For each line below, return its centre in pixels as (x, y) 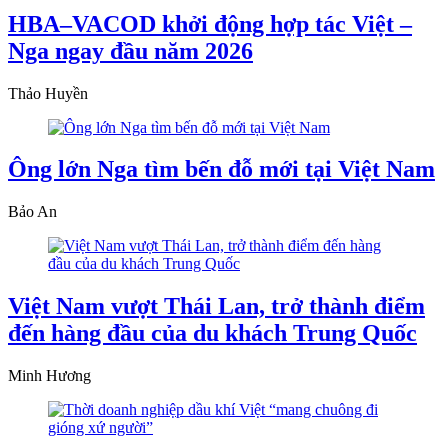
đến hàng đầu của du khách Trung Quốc (212, 333)
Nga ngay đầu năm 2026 (130, 50)
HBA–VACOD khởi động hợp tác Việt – (210, 23)
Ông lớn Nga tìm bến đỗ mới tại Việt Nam (221, 169)
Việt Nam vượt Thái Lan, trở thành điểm (216, 306)
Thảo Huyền (48, 93)
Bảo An (32, 212)
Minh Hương (49, 376)
